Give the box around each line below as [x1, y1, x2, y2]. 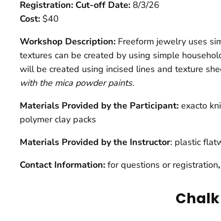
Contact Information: [20, 159, 105, 171]
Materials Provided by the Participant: [20, 100, 179, 112]
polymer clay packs [20, 113, 96, 126]
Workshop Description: [20, 36, 118, 48]
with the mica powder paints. [20, 77, 134, 89]
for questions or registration [105, 159, 218, 171]
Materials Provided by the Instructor [20, 136, 170, 148]
